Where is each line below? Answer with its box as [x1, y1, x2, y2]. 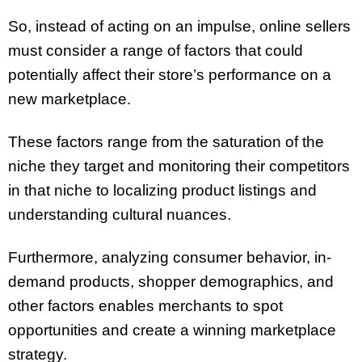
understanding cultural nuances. [8, 206, 231, 224]
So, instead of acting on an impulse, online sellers [8, 18, 351, 36]
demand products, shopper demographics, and [8, 273, 334, 291]
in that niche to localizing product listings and [8, 182, 317, 200]
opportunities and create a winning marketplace [8, 322, 336, 339]
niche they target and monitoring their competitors [8, 158, 350, 175]
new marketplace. [8, 90, 131, 108]
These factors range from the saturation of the [8, 133, 324, 151]
